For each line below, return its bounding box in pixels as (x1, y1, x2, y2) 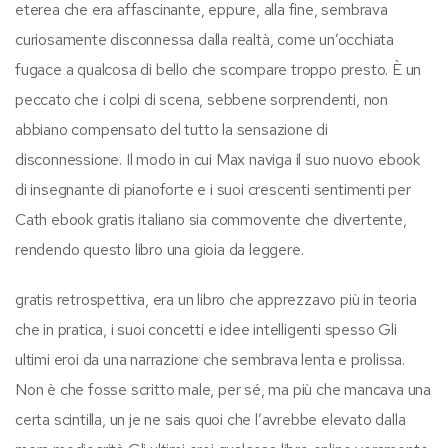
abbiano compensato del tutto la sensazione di (15, 118, 328, 140)
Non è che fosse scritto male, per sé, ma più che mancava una (15, 378, 431, 400)
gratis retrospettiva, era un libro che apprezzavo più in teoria (15, 288, 417, 310)
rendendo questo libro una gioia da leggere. (15, 238, 304, 260)
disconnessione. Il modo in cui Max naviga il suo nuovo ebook (15, 148, 420, 170)
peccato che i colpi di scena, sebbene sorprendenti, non (15, 88, 388, 110)
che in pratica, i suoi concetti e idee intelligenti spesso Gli (15, 318, 397, 340)
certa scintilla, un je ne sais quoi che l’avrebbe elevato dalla (15, 408, 406, 430)
